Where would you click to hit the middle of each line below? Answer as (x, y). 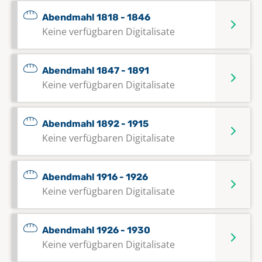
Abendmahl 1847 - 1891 (96, 70)
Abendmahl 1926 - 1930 (96, 230)
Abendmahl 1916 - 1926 (95, 177)
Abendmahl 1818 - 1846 (96, 17)
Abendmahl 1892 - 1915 (95, 123)
